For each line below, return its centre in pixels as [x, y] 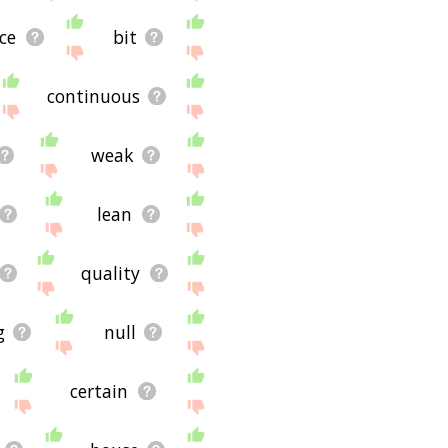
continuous [93, 95]
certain [99, 391]
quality [111, 273]
